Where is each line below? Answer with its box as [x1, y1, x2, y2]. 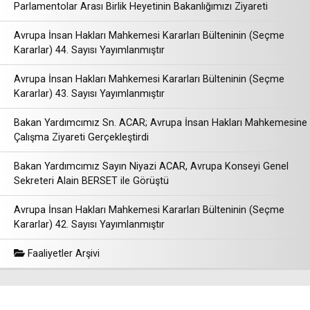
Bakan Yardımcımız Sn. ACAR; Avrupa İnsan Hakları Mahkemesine [14, 117, 307, 129]
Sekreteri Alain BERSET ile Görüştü [14, 175, 169, 187]
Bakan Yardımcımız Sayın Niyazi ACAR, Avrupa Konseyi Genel [14, 161, 289, 172]
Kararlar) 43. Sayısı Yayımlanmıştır [14, 88, 165, 100]
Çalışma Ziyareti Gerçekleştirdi [14, 131, 149, 143]
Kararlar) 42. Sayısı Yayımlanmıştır [14, 219, 165, 230]
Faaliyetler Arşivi [25, 248, 100, 259]
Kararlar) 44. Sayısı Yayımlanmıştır [14, 44, 165, 56]
